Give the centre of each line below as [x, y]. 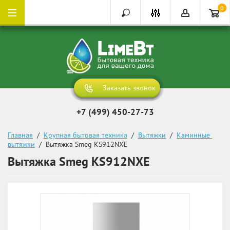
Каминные [193, 135]
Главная [20, 135]
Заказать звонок [129, 88]
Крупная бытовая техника [85, 135]
